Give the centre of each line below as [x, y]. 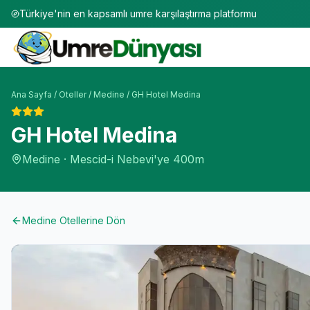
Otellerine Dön [91, 220]
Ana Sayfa [31, 94]
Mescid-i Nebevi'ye [120, 159]
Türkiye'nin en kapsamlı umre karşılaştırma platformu [138, 13]
